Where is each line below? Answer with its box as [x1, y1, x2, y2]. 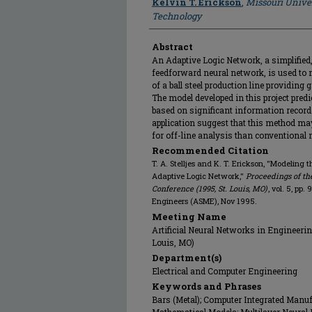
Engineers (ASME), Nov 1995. [152, 196, 257, 206]
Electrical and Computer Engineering [152, 265, 297, 276]
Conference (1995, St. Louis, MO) [152, 183, 267, 194]
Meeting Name [152, 210, 226, 223]
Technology [152, 10, 202, 22]
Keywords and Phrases [152, 280, 261, 292]
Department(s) [152, 251, 221, 264]
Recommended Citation [152, 144, 269, 157]
